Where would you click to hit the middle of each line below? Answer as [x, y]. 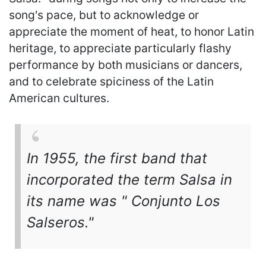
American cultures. [59, 98]
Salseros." [60, 222]
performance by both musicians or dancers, [126, 64]
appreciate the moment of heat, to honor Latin [132, 31]
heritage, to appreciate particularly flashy [120, 48]
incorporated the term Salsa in [129, 179]
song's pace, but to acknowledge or [104, 15]
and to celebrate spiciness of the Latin [111, 81]
